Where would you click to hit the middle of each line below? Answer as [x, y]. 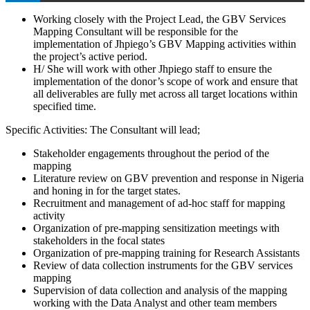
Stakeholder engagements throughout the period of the [151, 153]
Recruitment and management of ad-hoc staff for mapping [159, 203]
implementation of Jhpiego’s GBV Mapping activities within [165, 44]
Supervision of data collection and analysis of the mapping [160, 290]
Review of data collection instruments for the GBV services [163, 265]
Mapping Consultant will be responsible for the [136, 31]
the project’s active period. [90, 56]
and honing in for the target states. [107, 190]
